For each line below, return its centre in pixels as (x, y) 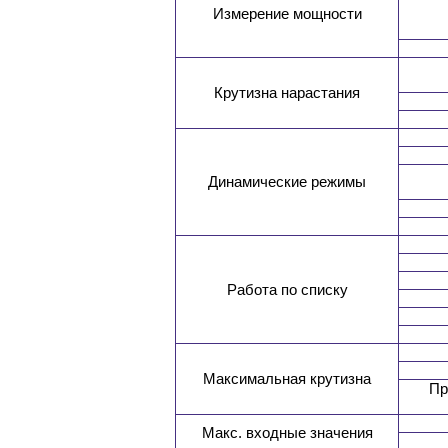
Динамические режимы (287, 182)
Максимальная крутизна (287, 379)
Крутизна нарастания (287, 93)
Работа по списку (287, 290)
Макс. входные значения (287, 433)
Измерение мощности (287, 14)
